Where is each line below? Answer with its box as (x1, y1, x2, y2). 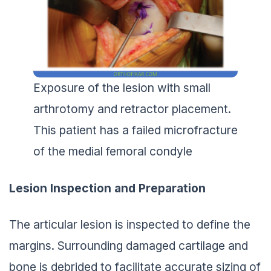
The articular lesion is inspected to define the (9, 215, 250, 230)
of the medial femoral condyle (33, 142, 192, 157)
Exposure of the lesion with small (33, 78, 211, 93)
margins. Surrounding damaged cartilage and (9, 236, 248, 251)
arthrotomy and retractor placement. (33, 99, 231, 114)
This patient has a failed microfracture (33, 120, 238, 135)
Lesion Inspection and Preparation (9, 178, 206, 193)
